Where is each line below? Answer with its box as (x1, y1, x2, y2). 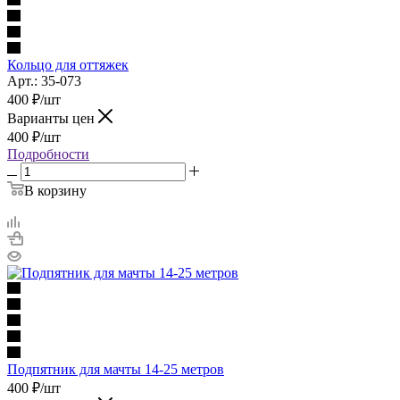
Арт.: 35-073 (7, 72, 81, 88)
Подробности (7, 146, 89, 162)
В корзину (24, 182, 87, 198)
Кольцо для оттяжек (7, 56, 129, 72)
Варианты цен (7, 110, 98, 126)
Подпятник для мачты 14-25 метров (7, 361, 224, 377)
